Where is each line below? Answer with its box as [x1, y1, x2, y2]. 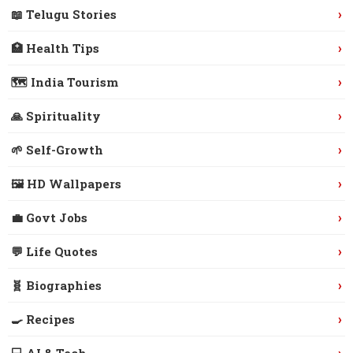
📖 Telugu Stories [11, 6, 117, 22]
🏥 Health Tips [11, 39, 99, 56]
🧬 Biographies [11, 277, 102, 293]
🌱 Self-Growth [11, 141, 103, 158]
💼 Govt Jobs [11, 209, 87, 225]
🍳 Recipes [11, 310, 75, 327]
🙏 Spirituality [11, 107, 101, 124]
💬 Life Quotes [11, 243, 98, 259]
